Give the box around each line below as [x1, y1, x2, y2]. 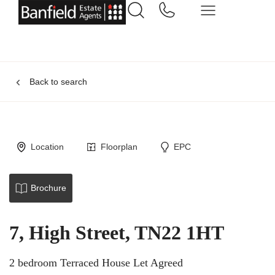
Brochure [30, 183, 66, 193]
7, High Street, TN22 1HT [9, 222, 224, 244]
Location [30, 142, 64, 152]
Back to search [29, 77, 87, 87]
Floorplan [100, 142, 137, 152]
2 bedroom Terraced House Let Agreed [9, 257, 183, 269]
